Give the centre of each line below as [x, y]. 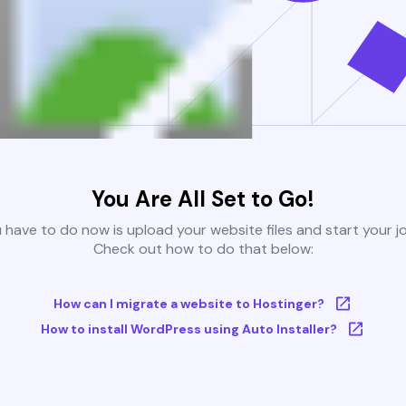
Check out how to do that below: [203, 249]
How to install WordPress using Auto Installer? [188, 329]
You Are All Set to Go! [203, 199]
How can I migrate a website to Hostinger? [188, 304]
